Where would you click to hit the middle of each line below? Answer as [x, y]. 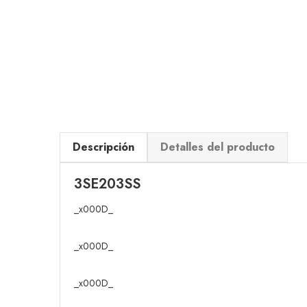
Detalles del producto [218, 147]
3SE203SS [107, 184]
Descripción [103, 147]
